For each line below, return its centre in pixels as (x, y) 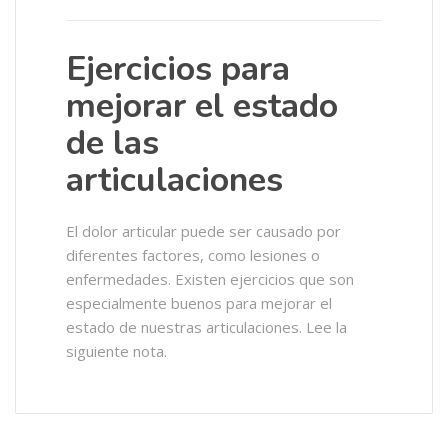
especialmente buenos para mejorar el (199, 303)
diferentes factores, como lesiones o (193, 255)
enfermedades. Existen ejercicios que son (210, 279)
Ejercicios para (178, 69)
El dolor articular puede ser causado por (203, 231)
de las (112, 143)
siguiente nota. (116, 351)
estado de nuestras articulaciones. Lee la (206, 327)
